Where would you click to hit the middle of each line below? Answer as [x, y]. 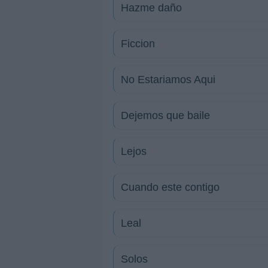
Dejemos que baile [165, 115]
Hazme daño [151, 8]
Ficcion [138, 44]
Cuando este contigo [170, 187]
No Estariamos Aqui [168, 80]
